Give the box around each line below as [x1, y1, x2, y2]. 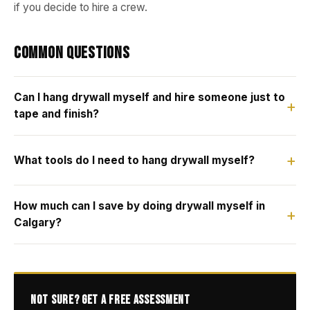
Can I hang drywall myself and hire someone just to [14, 91, 285, 104]
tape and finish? [14, 107, 99, 120]
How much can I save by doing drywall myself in [14, 199, 265, 212]
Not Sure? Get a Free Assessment [30, 293, 190, 307]
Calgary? [14, 216, 62, 229]
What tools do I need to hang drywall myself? [14, 153, 255, 167]
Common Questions [14, 43, 130, 63]
